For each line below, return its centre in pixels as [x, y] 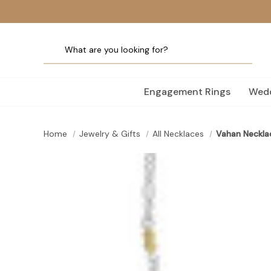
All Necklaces [178, 134]
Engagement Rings [187, 92]
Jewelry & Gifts [109, 134]
